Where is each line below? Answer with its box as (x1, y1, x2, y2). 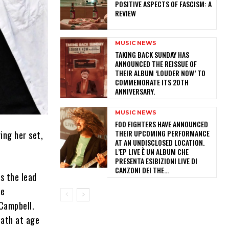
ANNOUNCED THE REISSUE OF (114, 58, 197, 70)
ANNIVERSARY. (114, 86, 158, 97)
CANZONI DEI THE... (114, 165, 169, 176)
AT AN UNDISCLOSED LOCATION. (114, 137, 204, 148)
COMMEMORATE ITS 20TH (114, 77, 189, 88)
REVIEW (114, 7, 136, 18)
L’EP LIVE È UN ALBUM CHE (114, 146, 189, 157)
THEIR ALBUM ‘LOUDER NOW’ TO (114, 67, 205, 79)
